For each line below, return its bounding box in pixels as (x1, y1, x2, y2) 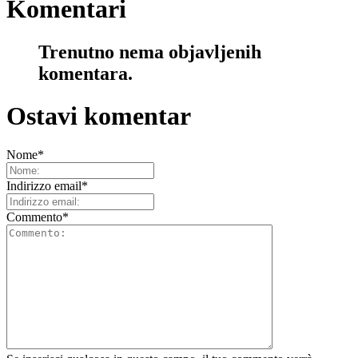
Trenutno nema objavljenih (38, 41, 261, 62)
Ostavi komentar (6, 101, 191, 130)
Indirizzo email (6, 179, 82, 193)
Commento (6, 210, 62, 225)
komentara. (38, 62, 133, 84)
